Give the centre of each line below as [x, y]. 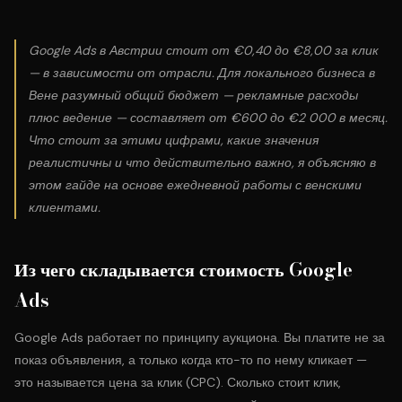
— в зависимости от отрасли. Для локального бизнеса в [202, 73]
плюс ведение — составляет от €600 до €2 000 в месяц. [208, 118]
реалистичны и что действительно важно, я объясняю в [202, 162]
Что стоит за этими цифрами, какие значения [174, 140]
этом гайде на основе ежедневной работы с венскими [195, 185]
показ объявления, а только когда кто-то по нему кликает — [191, 360]
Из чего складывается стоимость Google [184, 270]
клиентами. [65, 207]
